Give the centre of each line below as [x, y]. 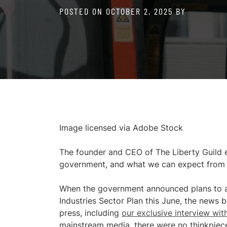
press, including [90, 213]
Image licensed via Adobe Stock [121, 128]
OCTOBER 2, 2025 [139, 11]
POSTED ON [83, 11]
